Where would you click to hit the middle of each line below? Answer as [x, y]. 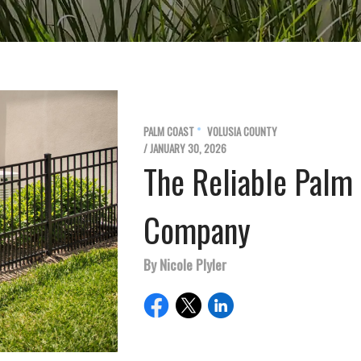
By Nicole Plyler [185, 265]
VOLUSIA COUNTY [242, 132]
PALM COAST [169, 132]
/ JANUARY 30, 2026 [185, 149]
